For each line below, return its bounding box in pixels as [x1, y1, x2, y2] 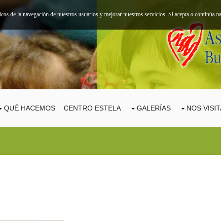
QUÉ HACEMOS [4, 104, 55, 112]
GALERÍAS [137, 104, 171, 112]
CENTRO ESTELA [64, 104, 121, 112]
